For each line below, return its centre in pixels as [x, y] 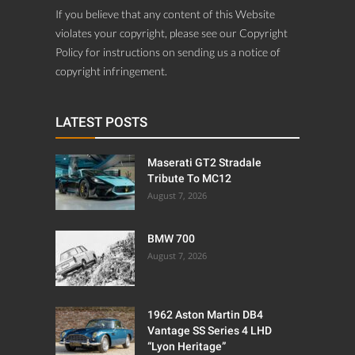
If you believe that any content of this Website [165, 13]
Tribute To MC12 [189, 178]
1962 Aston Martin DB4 [205, 314]
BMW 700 [171, 238]
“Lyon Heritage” [187, 346]
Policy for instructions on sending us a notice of [168, 52]
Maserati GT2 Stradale [204, 162]
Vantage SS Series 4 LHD [210, 330]
